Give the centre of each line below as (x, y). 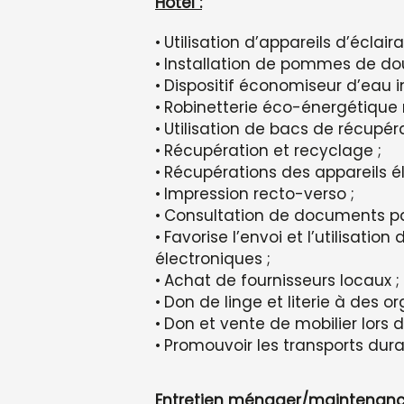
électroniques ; (213, 259)
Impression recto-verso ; (259, 194)
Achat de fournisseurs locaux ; (282, 281)
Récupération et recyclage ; (273, 151)
